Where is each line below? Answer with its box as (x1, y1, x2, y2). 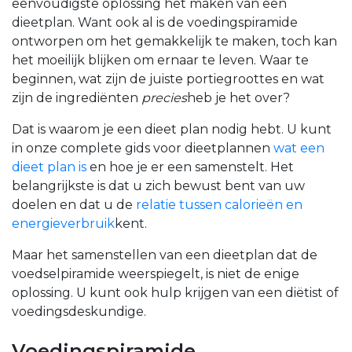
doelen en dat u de (12, 197, 136, 213)
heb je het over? (187, 90, 290, 106)
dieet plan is (12, 159, 86, 175)
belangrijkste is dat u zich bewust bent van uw (12, 178, 305, 194)
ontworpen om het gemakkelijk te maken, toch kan (12, 34, 337, 49)
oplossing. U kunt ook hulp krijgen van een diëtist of (12, 285, 339, 301)
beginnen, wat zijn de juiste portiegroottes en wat (12, 71, 324, 87)
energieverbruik (12, 216, 115, 232)
